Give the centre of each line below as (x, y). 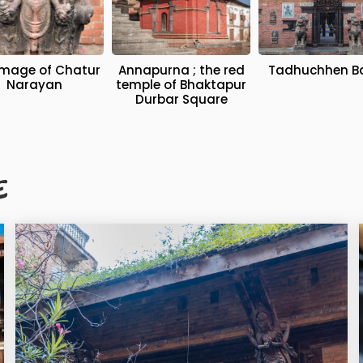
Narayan (34, 85)
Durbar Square (181, 100)
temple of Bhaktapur (181, 85)
